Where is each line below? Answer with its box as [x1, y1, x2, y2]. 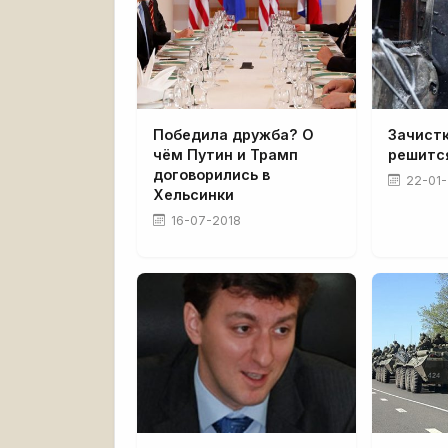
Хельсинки [153, 185, 234, 203]
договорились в [153, 165, 270, 183]
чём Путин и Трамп [153, 145, 298, 163]
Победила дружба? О [153, 125, 314, 143]
